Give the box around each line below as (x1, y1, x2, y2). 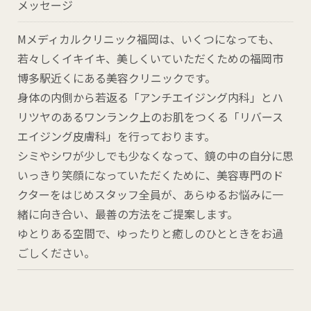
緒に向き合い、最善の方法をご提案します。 (17, 205, 238, 223)
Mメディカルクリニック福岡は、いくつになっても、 (17, 31, 280, 48)
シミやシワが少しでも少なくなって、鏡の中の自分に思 (17, 147, 294, 165)
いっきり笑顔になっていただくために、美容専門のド (17, 167, 283, 184)
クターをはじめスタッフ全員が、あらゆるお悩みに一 (17, 186, 283, 203)
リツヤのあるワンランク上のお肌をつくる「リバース (17, 108, 283, 126)
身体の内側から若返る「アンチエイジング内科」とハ (17, 89, 283, 106)
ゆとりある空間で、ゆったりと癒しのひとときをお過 (17, 225, 283, 242)
